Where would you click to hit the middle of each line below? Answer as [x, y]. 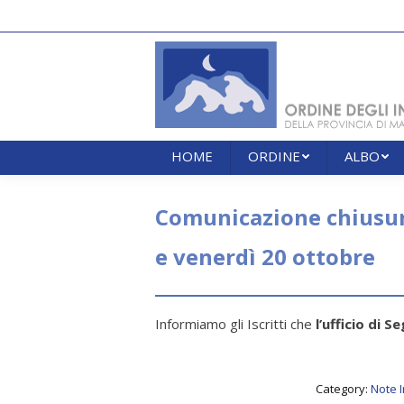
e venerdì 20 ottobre [265, 257]
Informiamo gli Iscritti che [235, 324]
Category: [343, 389]
